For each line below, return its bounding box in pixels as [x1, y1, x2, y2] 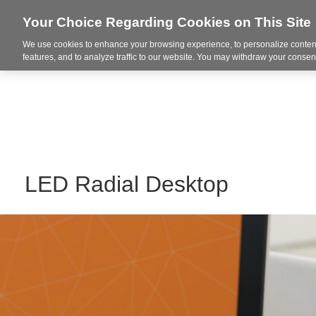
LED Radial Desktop [25, 171, 229, 197]
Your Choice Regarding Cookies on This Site [23, 15, 311, 30]
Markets [262, 43, 304, 55]
